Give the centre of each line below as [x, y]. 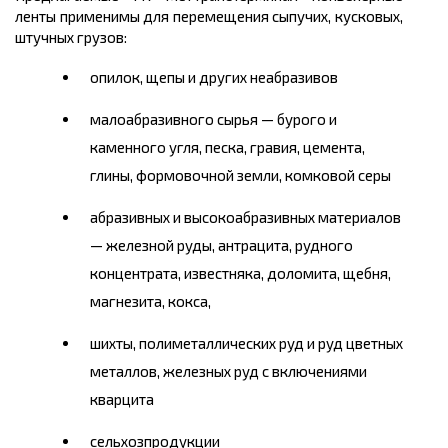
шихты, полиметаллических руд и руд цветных [246, 343]
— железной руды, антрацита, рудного [221, 245]
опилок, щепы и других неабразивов [214, 77]
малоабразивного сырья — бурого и [213, 119]
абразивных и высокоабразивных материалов [245, 217]
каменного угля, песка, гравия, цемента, [227, 147]
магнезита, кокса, [150, 301]
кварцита [122, 399]
